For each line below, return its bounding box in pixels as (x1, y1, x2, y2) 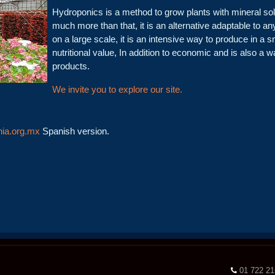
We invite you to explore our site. (52, 84, 182, 95)
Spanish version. (40, 126, 109, 136)
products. (52, 61, 90, 71)
